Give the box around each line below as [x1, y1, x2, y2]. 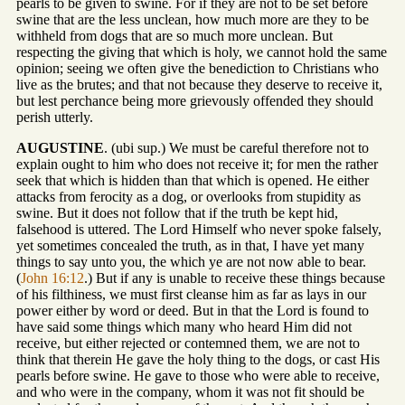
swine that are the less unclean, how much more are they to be [16, 12, 369, 28]
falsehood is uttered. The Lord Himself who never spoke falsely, [16, 221, 381, 238]
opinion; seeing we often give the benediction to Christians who [16, 61, 379, 77]
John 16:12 [21, 270, 84, 287]
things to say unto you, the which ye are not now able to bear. [16, 254, 366, 270]
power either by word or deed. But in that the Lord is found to [16, 303, 369, 319]
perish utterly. [16, 109, 93, 126]
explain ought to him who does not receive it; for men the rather [16, 156, 378, 173]
